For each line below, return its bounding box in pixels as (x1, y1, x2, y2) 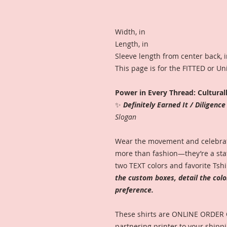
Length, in (115, 39, 148, 49)
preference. (115, 185, 156, 195)
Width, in (115, 27, 145, 36)
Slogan (115, 112, 136, 122)
